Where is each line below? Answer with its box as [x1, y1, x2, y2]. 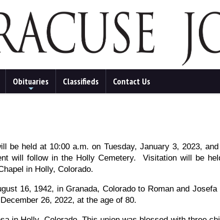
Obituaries [13, 76, 49, 87]
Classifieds [63, 76, 99, 87]
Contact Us [113, 76, 150, 87]
